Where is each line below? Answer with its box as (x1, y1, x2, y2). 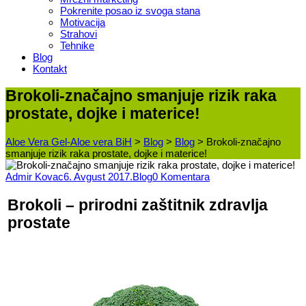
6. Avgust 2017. (64, 170, 133, 182)
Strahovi (60, 28, 97, 40)
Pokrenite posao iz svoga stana (60, 5, 200, 17)
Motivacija (60, 16, 105, 29)
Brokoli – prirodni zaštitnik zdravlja (8, 197, 268, 214)
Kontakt (33, 63, 67, 75)
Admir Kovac (5, 170, 64, 182)
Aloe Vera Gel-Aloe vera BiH (5, 135, 132, 148)
